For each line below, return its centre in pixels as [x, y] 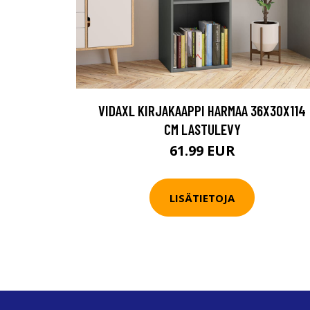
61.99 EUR [202, 151]
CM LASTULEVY [202, 129]
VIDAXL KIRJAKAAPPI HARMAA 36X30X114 [202, 110]
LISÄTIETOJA [202, 198]
